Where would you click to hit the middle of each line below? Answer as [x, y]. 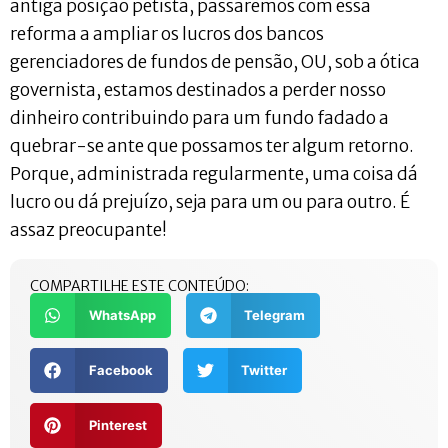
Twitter [264, 369]
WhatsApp [122, 314]
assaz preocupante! [88, 230]
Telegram [274, 314]
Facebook [120, 369]
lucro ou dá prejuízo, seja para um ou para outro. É [210, 202]
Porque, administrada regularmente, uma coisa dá [214, 174]
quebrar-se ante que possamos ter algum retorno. [212, 146]
